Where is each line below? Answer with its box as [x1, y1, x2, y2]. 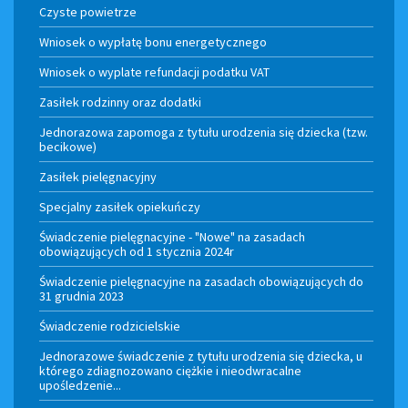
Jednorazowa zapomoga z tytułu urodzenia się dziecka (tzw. [39, 124, 368, 141]
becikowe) [39, 138, 97, 156]
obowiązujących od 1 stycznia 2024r [39, 243, 234, 260]
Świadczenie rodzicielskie [39, 318, 180, 335]
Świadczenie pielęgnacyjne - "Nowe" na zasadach [39, 229, 305, 246]
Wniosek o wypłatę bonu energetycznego [39, 34, 267, 51]
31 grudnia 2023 [39, 288, 124, 305]
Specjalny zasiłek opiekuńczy [39, 199, 200, 216]
